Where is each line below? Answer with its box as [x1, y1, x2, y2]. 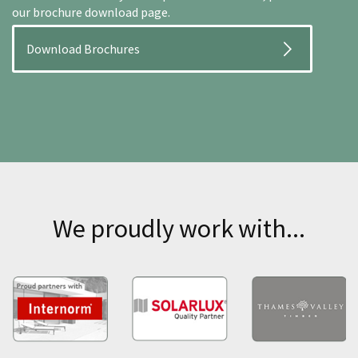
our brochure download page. [12, 4, 170, 21]
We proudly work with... [53, 213, 305, 245]
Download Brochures [26, 41, 140, 58]
